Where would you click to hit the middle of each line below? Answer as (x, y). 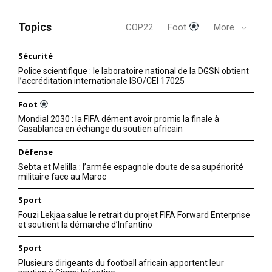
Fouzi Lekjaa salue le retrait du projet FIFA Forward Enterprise (134, 215)
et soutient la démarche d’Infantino (85, 225)
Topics (35, 27)
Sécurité (36, 56)
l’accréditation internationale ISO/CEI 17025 (101, 80)
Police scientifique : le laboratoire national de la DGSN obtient (134, 71)
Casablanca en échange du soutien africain (100, 129)
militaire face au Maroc (62, 177)
